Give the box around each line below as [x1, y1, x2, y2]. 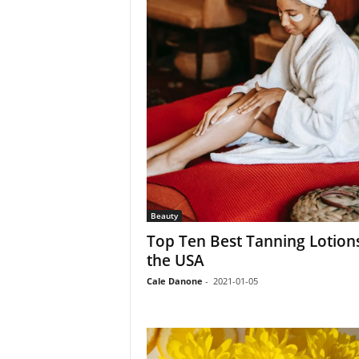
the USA [146, 250, 204, 271]
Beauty [150, 210, 178, 221]
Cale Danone [146, 275, 203, 287]
